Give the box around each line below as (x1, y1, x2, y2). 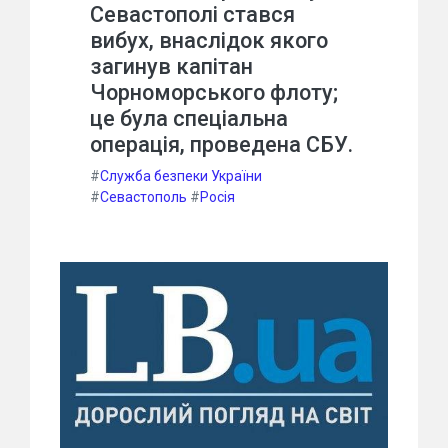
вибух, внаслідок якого (90, 27, 328, 53)
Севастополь (100, 188, 187, 205)
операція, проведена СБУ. (90, 131, 353, 157)
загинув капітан (90, 53, 253, 79)
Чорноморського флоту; (90, 79, 338, 105)
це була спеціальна (90, 105, 288, 131)
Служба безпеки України (100, 167, 262, 184)
